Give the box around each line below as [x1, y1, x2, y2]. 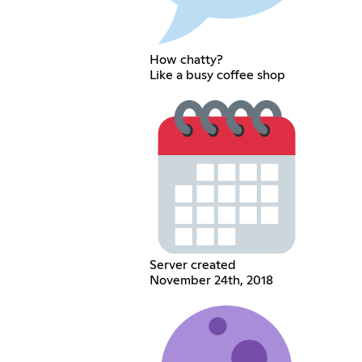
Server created [149, 259, 236, 272]
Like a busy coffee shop [149, 69, 285, 82]
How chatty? [149, 53, 223, 67]
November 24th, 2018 [149, 274, 273, 288]
